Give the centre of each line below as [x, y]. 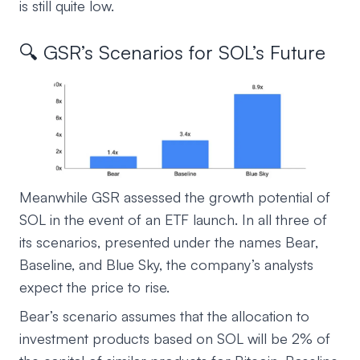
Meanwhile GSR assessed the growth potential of [175, 197]
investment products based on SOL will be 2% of [175, 339]
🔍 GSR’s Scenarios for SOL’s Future [172, 52]
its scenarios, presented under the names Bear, [169, 242]
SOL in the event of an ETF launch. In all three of [173, 220]
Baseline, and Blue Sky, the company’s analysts [166, 265]
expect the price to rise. [94, 287]
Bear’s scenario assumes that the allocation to [164, 316]
